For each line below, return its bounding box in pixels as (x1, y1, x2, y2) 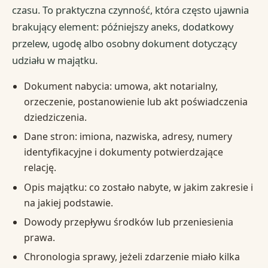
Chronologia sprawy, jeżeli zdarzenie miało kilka (23, 250, 240, 264)
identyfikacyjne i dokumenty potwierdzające (23, 145, 223, 159)
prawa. (23, 230, 55, 244)
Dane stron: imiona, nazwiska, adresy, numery (23, 130, 232, 144)
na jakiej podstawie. (23, 196, 113, 209)
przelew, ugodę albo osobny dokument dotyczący (12, 36, 237, 50)
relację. (23, 161, 56, 175)
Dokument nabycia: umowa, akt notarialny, (23, 79, 218, 93)
